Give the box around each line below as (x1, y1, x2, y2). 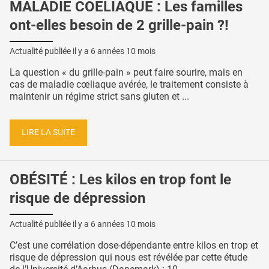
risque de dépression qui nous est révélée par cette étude (10, 251, 247, 263)
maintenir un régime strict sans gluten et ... (10, 90, 189, 102)
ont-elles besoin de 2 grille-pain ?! (10, 16, 229, 34)
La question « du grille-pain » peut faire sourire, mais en (10, 66, 243, 78)
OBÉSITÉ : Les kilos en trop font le (10, 171, 231, 188)
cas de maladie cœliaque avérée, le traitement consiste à (10, 78, 249, 90)
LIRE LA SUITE (22, 127, 75, 138)
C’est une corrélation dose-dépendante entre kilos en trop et (10, 239, 258, 251)
